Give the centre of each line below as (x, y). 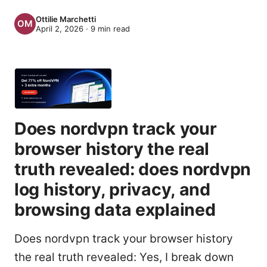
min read (113, 29)
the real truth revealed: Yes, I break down (124, 257)
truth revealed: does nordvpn (133, 169)
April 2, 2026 (60, 29)
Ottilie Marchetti (66, 19)
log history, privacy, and (112, 190)
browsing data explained (115, 210)
